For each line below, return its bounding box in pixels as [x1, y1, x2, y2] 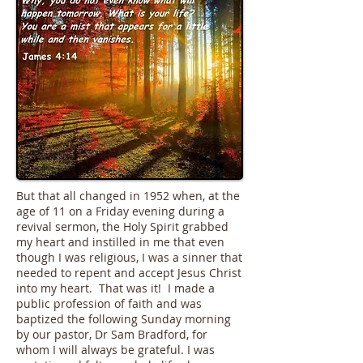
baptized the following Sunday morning [16, 311, 231, 327]
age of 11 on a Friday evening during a [16, 203, 224, 219]
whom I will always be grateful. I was [16, 342, 215, 357]
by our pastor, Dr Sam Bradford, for [16, 327, 207, 342]
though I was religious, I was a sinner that [16, 250, 242, 265]
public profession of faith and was [16, 296, 202, 311]
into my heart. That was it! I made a [16, 280, 215, 296]
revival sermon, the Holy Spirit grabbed [16, 219, 228, 234]
